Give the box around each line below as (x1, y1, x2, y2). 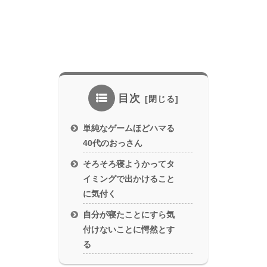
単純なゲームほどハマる (83, 123, 175, 133)
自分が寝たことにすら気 (83, 209, 175, 219)
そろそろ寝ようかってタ (83, 159, 175, 169)
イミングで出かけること (83, 173, 175, 184)
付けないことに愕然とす (83, 224, 175, 234)
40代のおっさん (83, 138, 143, 148)
